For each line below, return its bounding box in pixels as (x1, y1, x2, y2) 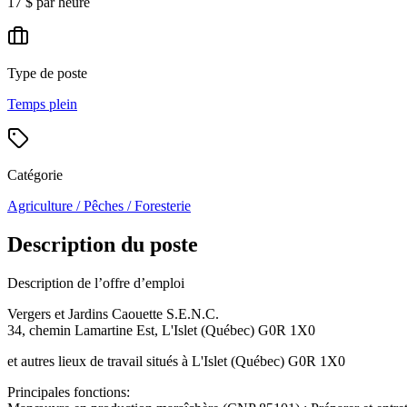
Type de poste (7, 65, 87, 81)
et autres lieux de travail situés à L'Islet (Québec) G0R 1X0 (7, 352, 349, 369)
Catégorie (7, 166, 63, 183)
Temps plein (7, 95, 77, 112)
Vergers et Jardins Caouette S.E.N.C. (7, 305, 219, 322)
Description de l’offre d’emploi (7, 274, 184, 291)
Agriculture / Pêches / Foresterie (7, 197, 191, 213)
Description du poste (7, 232, 198, 256)
